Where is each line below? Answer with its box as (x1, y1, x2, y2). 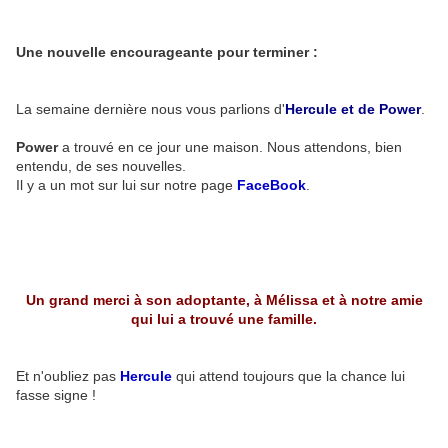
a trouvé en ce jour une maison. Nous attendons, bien (62, 139, 402, 156)
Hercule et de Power (285, 101, 421, 118)
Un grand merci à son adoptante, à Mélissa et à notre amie (25, 292, 423, 309)
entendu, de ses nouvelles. (16, 158, 186, 175)
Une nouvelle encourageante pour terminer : (16, 44, 318, 61)
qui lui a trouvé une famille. (131, 311, 317, 328)
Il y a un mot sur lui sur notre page (16, 177, 237, 194)
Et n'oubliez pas (16, 368, 120, 385)
